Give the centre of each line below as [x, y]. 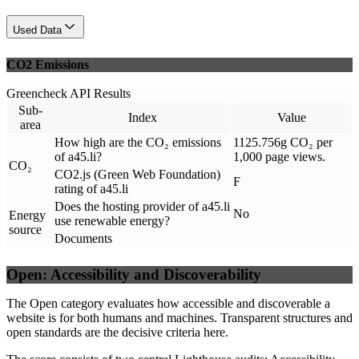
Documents [83, 239]
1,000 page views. [279, 157]
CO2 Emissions [48, 65]
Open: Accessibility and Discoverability [134, 275]
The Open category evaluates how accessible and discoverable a [168, 303]
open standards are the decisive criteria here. [117, 332]
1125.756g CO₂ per [283, 143]
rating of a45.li [91, 189]
